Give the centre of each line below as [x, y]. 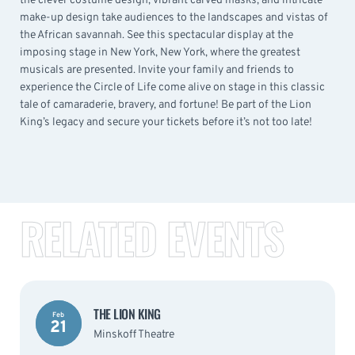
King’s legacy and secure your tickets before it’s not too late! [166, 122]
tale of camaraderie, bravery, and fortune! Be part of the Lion [166, 105]
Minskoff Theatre [134, 334]
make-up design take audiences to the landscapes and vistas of [174, 17]
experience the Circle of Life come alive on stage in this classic [172, 87]
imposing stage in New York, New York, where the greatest [160, 52]
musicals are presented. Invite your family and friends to [157, 70]
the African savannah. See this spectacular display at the [157, 35]
